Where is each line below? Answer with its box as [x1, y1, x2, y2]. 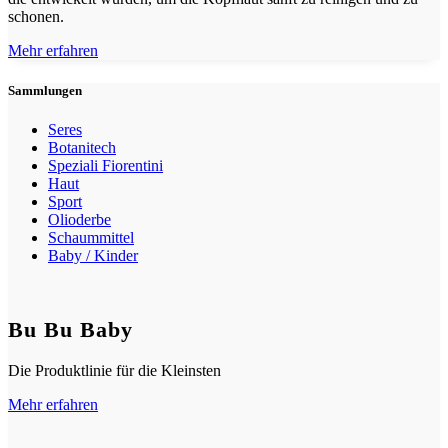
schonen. [8, 8, 64, 26]
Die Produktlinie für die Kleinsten [8, 361, 221, 379]
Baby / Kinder [48, 246, 138, 264]
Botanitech [48, 138, 116, 156]
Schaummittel [48, 228, 134, 246]
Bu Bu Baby [8, 317, 133, 343]
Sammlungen [8, 82, 82, 98]
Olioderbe [48, 210, 111, 228]
